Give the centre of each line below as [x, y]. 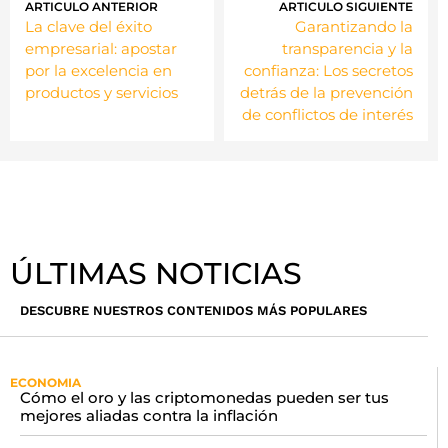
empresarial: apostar [101, 48]
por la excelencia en [98, 70]
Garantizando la [354, 26]
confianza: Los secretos [328, 70]
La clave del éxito [88, 26]
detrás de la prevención [326, 92]
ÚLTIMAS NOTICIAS [156, 273]
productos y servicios [101, 92]
